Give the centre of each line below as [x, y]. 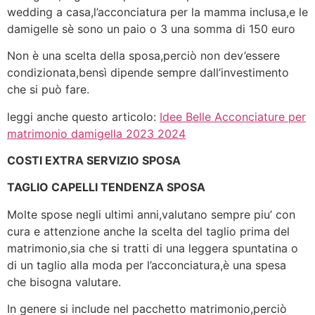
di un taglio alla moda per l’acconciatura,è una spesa [147, 265]
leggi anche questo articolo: [83, 116]
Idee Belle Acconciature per [233, 116]
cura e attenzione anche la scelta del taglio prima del [148, 231]
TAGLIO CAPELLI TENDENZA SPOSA [106, 187]
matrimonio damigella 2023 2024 [96, 133]
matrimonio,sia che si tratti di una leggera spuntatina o [153, 248]
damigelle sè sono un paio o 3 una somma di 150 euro [151, 28]
